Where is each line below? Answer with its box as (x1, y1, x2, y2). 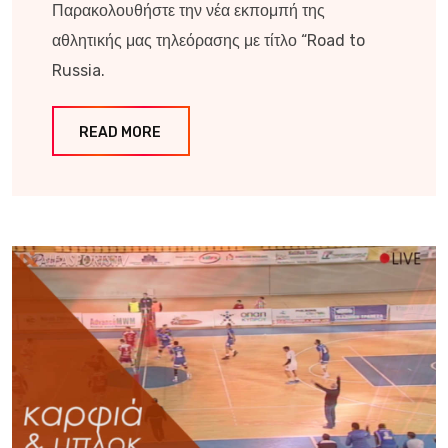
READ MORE (79, 123, 161, 141)
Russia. (52, 60, 105, 80)
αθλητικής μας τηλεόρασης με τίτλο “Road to (52, 30, 365, 50)
